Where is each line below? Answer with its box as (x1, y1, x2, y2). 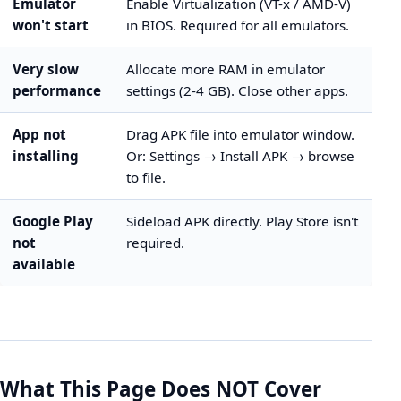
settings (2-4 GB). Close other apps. (126, 81, 348, 99)
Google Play (13, 212, 93, 230)
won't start (13, 16, 89, 34)
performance (13, 81, 101, 99)
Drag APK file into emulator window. (126, 125, 354, 143)
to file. (126, 168, 166, 186)
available (13, 255, 75, 273)
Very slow (13, 60, 79, 78)
